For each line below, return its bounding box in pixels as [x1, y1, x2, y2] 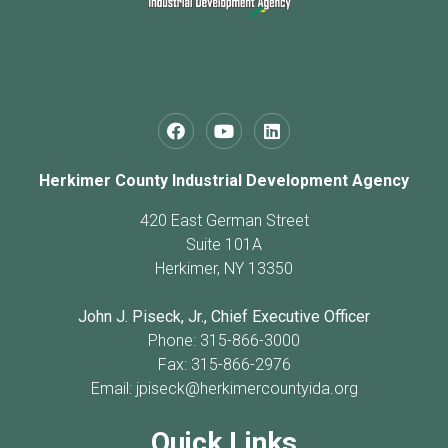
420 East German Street [139, 211, 309, 231]
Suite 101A [186, 235, 262, 255]
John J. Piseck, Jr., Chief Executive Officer [78, 307, 370, 327]
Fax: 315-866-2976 [157, 355, 291, 375]
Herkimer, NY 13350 [155, 259, 293, 279]
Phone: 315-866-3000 [148, 331, 300, 351]
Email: [90, 379, 136, 399]
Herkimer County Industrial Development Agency [39, 171, 409, 191]
